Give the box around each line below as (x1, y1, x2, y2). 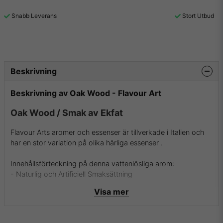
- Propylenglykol (10, 180, 65, 189)
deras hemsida (70, 211, 118, 220)
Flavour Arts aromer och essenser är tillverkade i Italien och (10, 127, 204, 136)
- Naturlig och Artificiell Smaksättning (10, 169, 132, 178)
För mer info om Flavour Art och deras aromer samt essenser (10, 201, 209, 210)
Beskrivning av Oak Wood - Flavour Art (10, 88, 161, 98)
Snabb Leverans (11, 12, 57, 19)
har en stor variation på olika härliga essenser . (10, 138, 163, 147)
